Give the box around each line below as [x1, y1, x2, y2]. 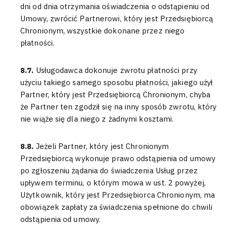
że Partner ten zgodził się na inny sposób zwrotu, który [20, 102, 217, 111]
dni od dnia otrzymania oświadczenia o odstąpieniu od [20, 2, 210, 11]
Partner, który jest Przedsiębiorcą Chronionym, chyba [20, 90, 211, 99]
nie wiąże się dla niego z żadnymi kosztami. [20, 114, 174, 124]
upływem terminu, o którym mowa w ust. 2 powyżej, [20, 178, 206, 187]
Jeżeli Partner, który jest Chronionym [35, 141, 169, 151]
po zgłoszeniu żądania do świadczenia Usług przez [20, 166, 198, 175]
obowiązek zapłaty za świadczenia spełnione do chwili [20, 202, 213, 212]
